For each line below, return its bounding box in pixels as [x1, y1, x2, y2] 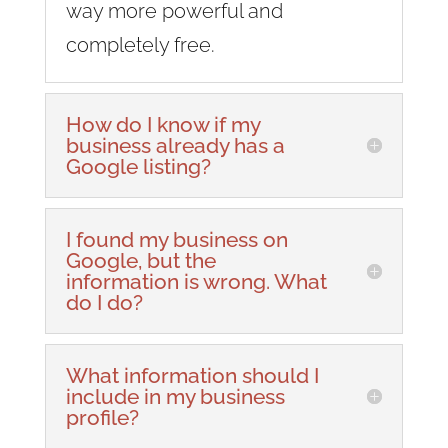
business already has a [65, 132, 285, 158]
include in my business [65, 383, 285, 409]
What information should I [65, 362, 319, 388]
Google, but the [65, 247, 216, 273]
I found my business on [65, 226, 288, 252]
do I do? [65, 289, 143, 315]
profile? [65, 404, 139, 430]
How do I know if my [65, 111, 260, 137]
